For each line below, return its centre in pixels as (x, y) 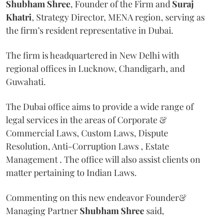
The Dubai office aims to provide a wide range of (100, 106)
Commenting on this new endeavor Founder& (96, 197)
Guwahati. (26, 81)
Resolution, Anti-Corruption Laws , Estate (88, 146)
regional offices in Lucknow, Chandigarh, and (95, 68)
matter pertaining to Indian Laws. (71, 172)
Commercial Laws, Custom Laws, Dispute (87, 133)
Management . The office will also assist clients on (103, 159)
